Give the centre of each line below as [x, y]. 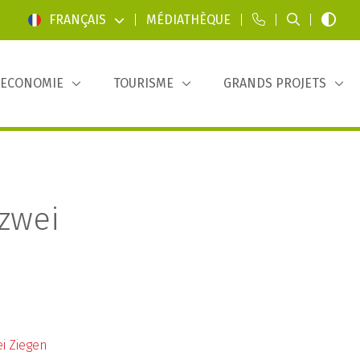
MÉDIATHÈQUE [188, 20]
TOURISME [143, 83]
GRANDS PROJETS [275, 83]
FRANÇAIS [78, 20]
